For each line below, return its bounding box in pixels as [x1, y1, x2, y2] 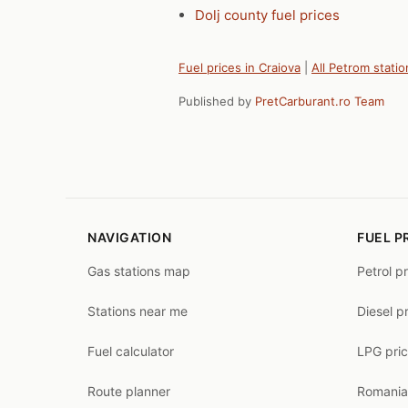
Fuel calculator [87, 342, 174, 359]
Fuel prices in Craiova [178, 59, 301, 75]
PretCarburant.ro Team [255, 93, 384, 108]
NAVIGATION [87, 229, 171, 245]
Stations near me [87, 302, 188, 319]
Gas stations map [87, 262, 190, 279]
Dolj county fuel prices [195, 5, 340, 24]
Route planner [87, 382, 170, 399]
